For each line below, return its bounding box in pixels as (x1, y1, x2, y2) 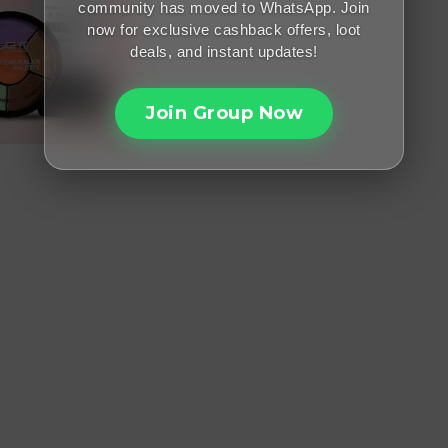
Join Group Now (145, 102, 303, 124)
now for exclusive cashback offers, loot (87, 21, 361, 38)
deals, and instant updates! (130, 43, 318, 60)
